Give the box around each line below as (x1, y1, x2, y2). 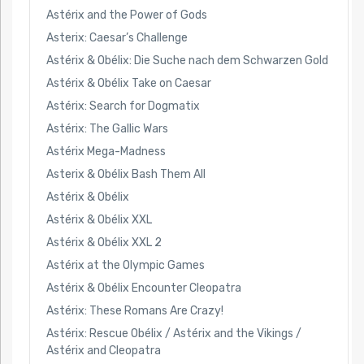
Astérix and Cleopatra (45, 344, 161, 358)
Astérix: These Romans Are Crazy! (45, 304, 223, 318)
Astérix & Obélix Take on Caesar (45, 76, 211, 90)
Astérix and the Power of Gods (45, 7, 207, 22)
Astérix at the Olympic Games (45, 258, 205, 273)
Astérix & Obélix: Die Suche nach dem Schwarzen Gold (45, 53, 328, 67)
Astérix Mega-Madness (45, 144, 166, 158)
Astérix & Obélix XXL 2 (45, 236, 162, 250)
